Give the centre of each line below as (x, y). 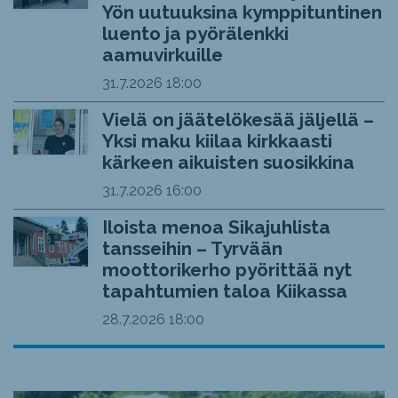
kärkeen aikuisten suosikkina (228, 163)
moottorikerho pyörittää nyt (227, 270)
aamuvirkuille (162, 55)
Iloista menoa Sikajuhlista (216, 227)
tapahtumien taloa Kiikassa (224, 291)
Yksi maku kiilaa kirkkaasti (217, 141)
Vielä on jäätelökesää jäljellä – (238, 120)
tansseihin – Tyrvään (192, 249)
